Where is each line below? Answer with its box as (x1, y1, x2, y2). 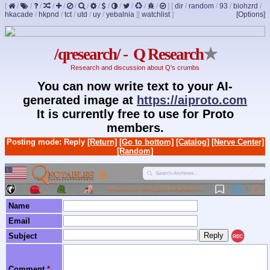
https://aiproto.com (137, 93, 247, 107)
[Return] (87, 137, 117, 146)
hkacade (5, 10, 33, 19)
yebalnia (106, 10, 134, 19)
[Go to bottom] (119, 137, 174, 146)
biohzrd (233, 2, 258, 10)
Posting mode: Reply (6, 137, 87, 146)
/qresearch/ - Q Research (54, 45, 203, 64)
